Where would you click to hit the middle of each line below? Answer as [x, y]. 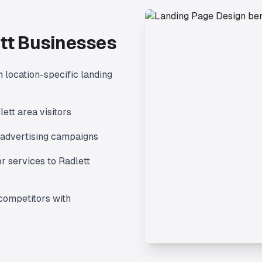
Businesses [65, 43]
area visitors [43, 112]
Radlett [74, 161]
